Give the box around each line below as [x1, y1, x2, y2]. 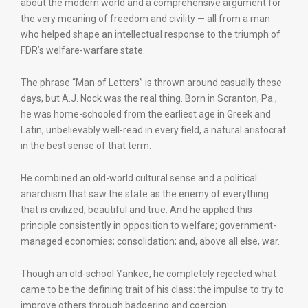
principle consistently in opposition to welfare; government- [21, 220, 276, 231]
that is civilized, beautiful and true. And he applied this [21, 204, 252, 215]
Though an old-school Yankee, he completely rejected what [21, 268, 276, 279]
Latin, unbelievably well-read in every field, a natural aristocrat [21, 124, 286, 135]
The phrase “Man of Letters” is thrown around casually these [21, 77, 282, 88]
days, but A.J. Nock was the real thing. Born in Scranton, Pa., [21, 93, 277, 104]
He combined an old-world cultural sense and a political [21, 173, 257, 184]
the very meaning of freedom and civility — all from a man [21, 13, 270, 24]
